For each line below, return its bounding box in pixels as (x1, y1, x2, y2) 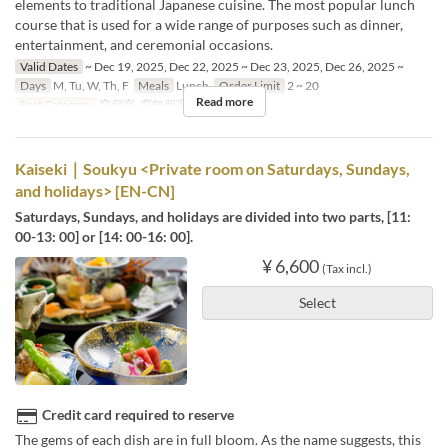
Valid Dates (19, 58, 78, 74)
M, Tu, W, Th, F (50, 77, 129, 93)
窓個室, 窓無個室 (96, 96, 188, 112)
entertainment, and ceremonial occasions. (15, 35, 273, 53)
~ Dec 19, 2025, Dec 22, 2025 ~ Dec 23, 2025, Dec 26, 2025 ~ (82, 58, 404, 74)
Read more (195, 93, 253, 109)
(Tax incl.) (322, 260, 373, 276)
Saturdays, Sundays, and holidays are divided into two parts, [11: (15, 207, 411, 225)
